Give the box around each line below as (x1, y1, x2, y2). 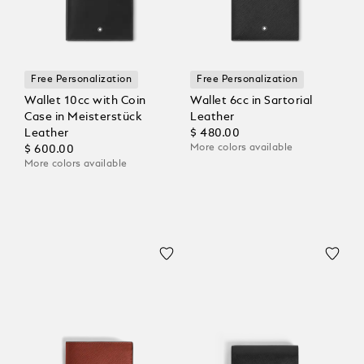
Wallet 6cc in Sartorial (190, 94, 313, 106)
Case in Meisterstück (24, 110, 141, 123)
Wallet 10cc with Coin (24, 94, 146, 106)
